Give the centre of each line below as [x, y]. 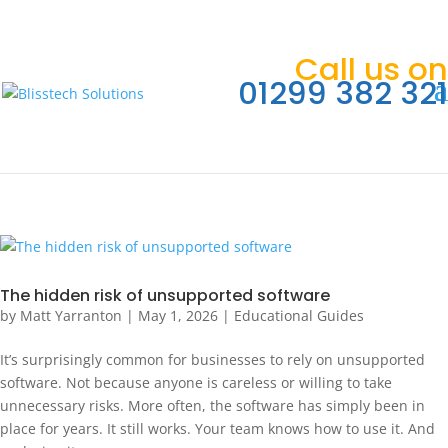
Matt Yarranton [71, 315]
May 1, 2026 [178, 315]
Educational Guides [299, 315]
